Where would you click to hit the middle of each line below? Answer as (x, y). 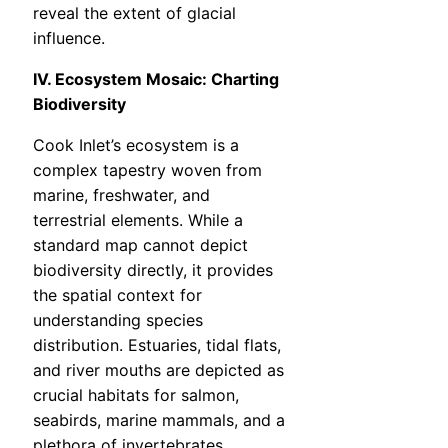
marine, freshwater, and (121, 195)
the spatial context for (117, 295)
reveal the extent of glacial (134, 13)
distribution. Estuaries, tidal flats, (157, 345)
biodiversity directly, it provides (153, 270)
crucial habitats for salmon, (136, 395)
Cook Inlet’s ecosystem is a (136, 145)
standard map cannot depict (140, 245)
